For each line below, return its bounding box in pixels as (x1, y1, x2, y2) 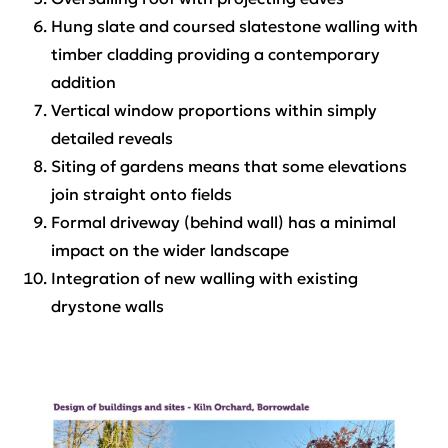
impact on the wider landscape (50, 239, 289, 260)
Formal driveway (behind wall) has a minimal (50, 211, 396, 232)
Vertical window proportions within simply (50, 99, 377, 120)
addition (50, 71, 116, 92)
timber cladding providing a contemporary (50, 43, 380, 64)
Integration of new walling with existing (50, 267, 358, 288)
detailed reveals (50, 127, 173, 148)
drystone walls (50, 295, 164, 316)
